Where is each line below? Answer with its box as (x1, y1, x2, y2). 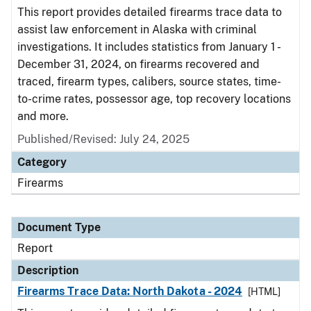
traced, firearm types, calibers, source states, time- (17, 75, 281, 88)
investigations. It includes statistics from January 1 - (17, 40, 279, 53)
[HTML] (247, 286, 280, 297)
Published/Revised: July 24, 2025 (17, 133, 190, 146)
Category (17, 155, 67, 169)
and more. (17, 110, 69, 123)
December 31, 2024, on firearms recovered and (17, 58, 260, 71)
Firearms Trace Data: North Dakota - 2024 (17, 285, 242, 298)
